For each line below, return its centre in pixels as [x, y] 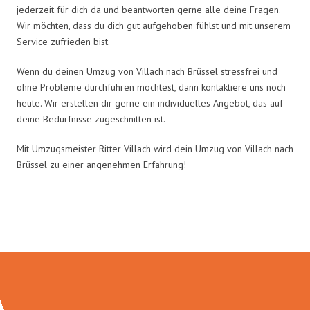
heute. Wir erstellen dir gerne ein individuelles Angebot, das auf [150, 103]
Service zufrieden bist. [63, 41]
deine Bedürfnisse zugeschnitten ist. [91, 119]
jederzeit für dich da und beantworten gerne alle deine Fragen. [148, 9]
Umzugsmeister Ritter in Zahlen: [155, 222]
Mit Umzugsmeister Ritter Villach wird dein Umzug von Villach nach [155, 148]
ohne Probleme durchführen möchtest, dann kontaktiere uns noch [151, 87]
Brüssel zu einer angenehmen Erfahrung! [101, 164]
